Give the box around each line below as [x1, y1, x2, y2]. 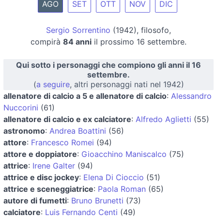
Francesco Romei [31, 137, 94, 147]
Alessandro [171, 91, 212, 101]
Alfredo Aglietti [136, 114, 191, 124]
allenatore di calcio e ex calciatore [3, 114, 131, 124]
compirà [31, 36, 63, 46]
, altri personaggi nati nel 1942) [69, 79, 184, 89]
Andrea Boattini [49, 125, 106, 136]
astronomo [3, 125, 45, 136]
